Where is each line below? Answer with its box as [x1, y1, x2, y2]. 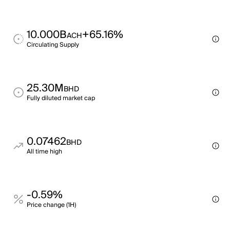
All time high [27, 146, 62, 157]
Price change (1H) [27, 200, 76, 210]
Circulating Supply [27, 40, 79, 50]
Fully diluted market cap [27, 93, 95, 104]
